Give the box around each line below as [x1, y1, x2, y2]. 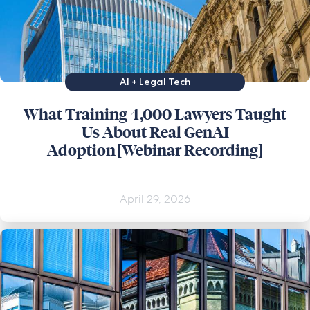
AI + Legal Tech [119, 75, 191, 88]
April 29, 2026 [120, 191, 190, 206]
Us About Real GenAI [81, 122, 229, 142]
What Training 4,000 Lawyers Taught [24, 104, 286, 124]
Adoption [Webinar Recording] [47, 140, 263, 160]
